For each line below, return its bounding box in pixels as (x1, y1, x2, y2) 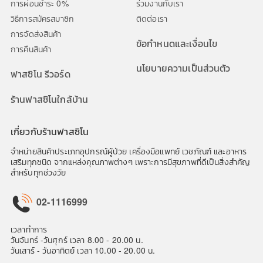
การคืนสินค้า (11, 43, 52, 55)
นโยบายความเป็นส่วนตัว (136, 61, 231, 75)
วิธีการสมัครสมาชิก (11, 12, 74, 24)
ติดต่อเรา (136, 12, 167, 24)
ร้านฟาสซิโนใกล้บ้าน (11, 92, 89, 106)
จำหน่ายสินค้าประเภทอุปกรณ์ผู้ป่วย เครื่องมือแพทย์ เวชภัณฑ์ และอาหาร (11, 145, 247, 157)
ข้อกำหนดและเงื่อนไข (136, 36, 218, 50)
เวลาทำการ (11, 223, 48, 235)
